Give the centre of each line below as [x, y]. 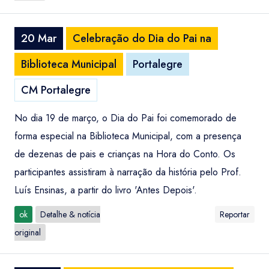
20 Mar [39, 38]
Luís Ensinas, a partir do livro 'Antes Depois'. [106, 190]
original [28, 232]
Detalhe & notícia [70, 214]
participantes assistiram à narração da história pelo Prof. [128, 172]
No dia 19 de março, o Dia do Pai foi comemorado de [125, 118]
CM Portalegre [56, 90]
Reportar [235, 214]
